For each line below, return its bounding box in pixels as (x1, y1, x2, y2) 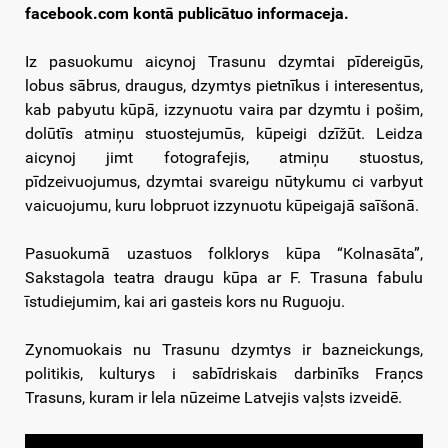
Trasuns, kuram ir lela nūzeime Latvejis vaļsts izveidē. (25, 388, 402, 408)
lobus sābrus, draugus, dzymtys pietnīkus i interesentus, (25, 76, 423, 96)
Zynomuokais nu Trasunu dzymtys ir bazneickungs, (25, 340, 423, 360)
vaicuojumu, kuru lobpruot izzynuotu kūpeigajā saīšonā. (25, 196, 419, 216)
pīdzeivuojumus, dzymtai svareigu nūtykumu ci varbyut (25, 172, 423, 192)
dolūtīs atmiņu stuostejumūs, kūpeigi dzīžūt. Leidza (25, 124, 423, 144)
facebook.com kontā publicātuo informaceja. (25, 4, 349, 24)
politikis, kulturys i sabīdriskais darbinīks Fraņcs (25, 364, 423, 384)
